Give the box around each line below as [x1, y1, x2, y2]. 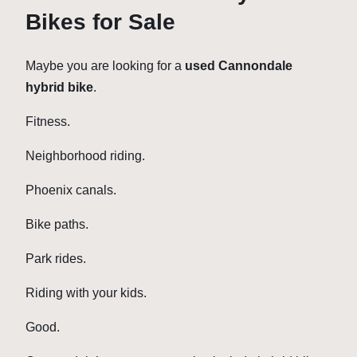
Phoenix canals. [25, 183, 116, 198]
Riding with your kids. [25, 286, 147, 300]
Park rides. [25, 252, 86, 266]
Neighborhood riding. [25, 149, 145, 163]
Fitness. [25, 115, 70, 129]
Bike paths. [25, 218, 88, 232]
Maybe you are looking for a [25, 59, 185, 73]
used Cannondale [185, 59, 292, 73]
